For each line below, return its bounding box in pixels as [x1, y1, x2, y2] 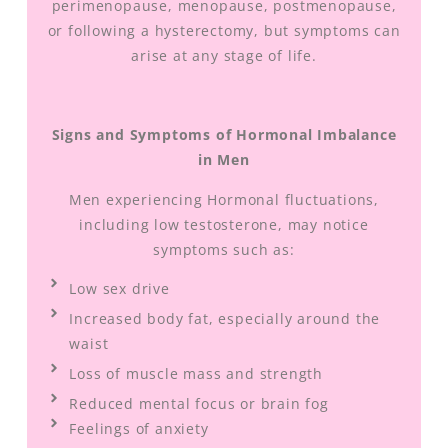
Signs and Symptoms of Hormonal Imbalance [51, 125, 397, 145]
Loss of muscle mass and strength [69, 364, 323, 384]
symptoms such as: [153, 239, 295, 259]
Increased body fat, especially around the [69, 309, 381, 329]
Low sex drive [69, 279, 170, 299]
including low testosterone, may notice [79, 214, 369, 234]
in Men [198, 150, 250, 170]
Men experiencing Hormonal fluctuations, [68, 189, 380, 209]
